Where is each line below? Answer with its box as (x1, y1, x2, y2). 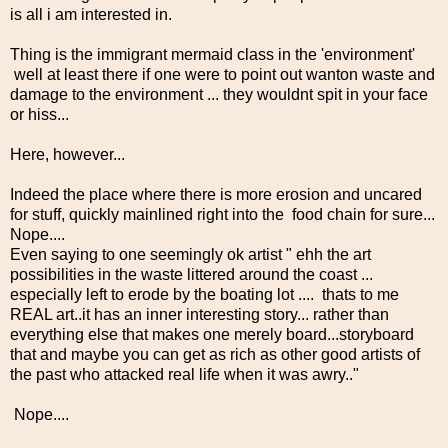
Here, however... (10, 145, 125, 163)
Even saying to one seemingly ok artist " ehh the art (10, 245, 371, 263)
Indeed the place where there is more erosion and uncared (10, 185, 422, 203)
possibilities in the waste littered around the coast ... (10, 265, 373, 283)
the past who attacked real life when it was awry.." (10, 365, 359, 383)
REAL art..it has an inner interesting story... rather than (10, 305, 389, 323)
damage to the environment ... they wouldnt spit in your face (10, 85, 428, 103)
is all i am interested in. (10, 5, 172, 23)
